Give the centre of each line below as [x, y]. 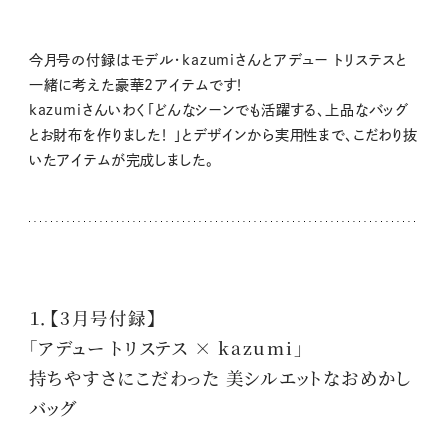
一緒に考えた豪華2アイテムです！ [136, 84]
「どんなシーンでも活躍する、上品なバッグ [278, 109]
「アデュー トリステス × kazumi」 [166, 347]
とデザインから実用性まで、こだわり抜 [300, 134]
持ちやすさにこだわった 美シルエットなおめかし [220, 377]
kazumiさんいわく [88, 109]
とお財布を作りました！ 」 [105, 134]
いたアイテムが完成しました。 [121, 159]
